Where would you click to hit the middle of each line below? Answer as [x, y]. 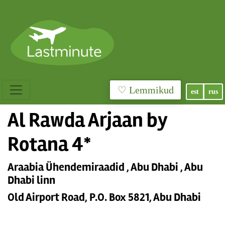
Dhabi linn [31, 180]
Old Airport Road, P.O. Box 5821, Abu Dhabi [104, 197]
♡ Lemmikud [151, 90]
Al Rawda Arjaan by [87, 120]
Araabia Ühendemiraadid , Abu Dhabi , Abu [105, 167]
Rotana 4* [49, 144]
